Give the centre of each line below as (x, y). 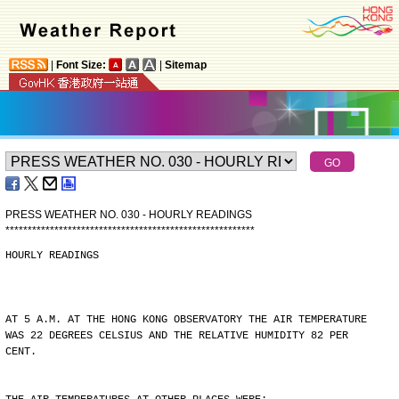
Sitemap (186, 65)
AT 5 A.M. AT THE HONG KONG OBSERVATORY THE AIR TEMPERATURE (186, 320)
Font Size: (81, 65)
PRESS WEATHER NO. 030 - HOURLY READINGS (129, 215)
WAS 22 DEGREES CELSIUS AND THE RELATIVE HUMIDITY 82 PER (177, 336)
